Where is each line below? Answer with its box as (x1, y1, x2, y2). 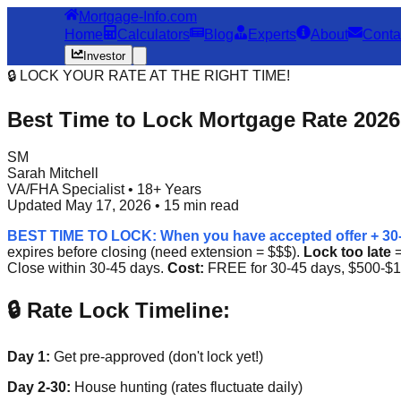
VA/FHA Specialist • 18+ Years (7, 182, 201, 198)
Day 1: (7, 349, 50, 365)
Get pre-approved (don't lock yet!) (50, 349, 263, 365)
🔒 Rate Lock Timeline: (7, 298, 230, 323)
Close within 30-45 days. (7, 260, 167, 277)
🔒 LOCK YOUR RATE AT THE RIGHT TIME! (7, 67, 290, 83)
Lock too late (303, 244, 391, 260)
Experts (248, 27, 296, 43)
